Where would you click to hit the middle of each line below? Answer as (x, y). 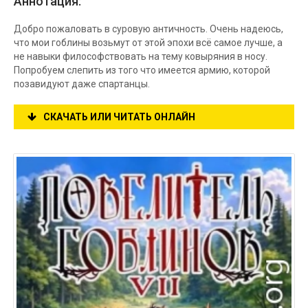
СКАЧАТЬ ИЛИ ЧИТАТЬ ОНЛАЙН (119, 117)
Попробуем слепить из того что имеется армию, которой (142, 70)
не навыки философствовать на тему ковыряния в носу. (141, 56)
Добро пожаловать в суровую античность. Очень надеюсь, (148, 29)
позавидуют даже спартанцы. (82, 84)
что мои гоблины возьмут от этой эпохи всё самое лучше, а (148, 43)
